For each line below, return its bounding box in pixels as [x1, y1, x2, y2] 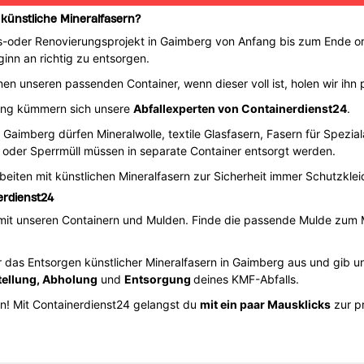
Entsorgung [123, 271, 193, 286]
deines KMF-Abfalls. [193, 271, 299, 286]
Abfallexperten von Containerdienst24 [132, 101, 347, 115]
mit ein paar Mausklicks [199, 297, 331, 311]
